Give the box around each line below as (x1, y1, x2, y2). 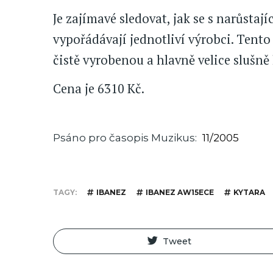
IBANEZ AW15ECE (146, 188, 214, 197)
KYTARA (233, 188, 265, 197)
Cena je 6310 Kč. (53, 80, 144, 97)
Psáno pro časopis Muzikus (53, 132, 195, 144)
